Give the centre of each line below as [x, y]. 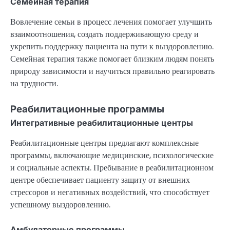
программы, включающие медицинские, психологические [112, 156]
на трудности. [34, 84]
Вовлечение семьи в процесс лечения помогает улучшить [111, 22]
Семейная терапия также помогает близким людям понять [112, 59]
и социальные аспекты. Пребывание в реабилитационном [112, 168]
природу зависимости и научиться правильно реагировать [112, 71]
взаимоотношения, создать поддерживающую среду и [104, 34]
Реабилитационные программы [87, 109]
